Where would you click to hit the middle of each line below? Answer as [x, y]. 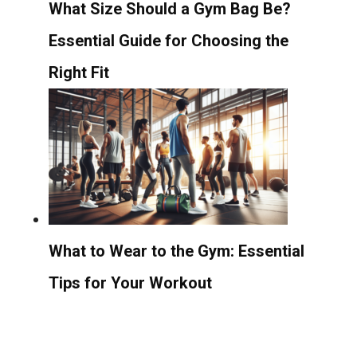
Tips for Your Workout [130, 282]
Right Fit [79, 72]
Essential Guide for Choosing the [169, 40]
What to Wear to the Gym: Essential [177, 251]
